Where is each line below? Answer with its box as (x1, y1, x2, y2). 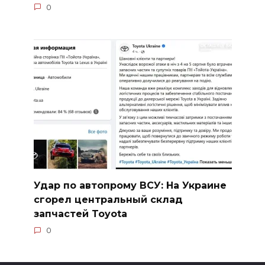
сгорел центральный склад (33, 193, 183, 205)
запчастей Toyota (33, 208, 127, 219)
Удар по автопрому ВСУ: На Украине (33, 179, 227, 191)
